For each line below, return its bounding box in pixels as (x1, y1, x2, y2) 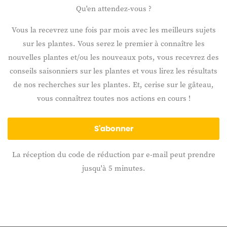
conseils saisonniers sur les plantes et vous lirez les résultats (10, 65, 217, 77)
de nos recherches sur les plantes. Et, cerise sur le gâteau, (13, 79, 214, 90)
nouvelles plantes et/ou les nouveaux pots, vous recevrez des (8, 52, 219, 63)
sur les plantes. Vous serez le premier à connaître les (22, 38, 205, 49)
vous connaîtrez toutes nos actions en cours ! (36, 93, 191, 104)
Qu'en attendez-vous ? (75, 3, 152, 14)
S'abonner (94, 123, 133, 134)
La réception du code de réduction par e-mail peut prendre (12, 149, 215, 160)
